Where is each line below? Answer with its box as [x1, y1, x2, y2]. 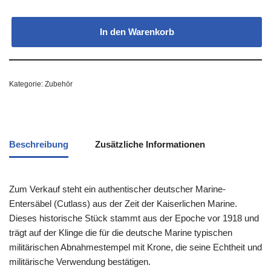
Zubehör [45, 80, 73, 89]
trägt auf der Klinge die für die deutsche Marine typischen [9, 227, 232, 238]
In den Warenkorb [99, 27, 174, 38]
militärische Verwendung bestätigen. [9, 256, 151, 267]
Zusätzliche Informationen [95, 139, 205, 149]
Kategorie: [9, 80, 45, 89]
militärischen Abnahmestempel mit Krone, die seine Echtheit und [9, 242, 262, 253]
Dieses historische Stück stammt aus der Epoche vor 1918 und [9, 213, 259, 224]
